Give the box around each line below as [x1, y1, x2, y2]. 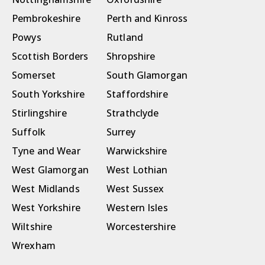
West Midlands [12, 182, 80, 196]
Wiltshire [12, 220, 53, 234]
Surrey [106, 125, 135, 139]
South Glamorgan [106, 69, 188, 82]
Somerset [12, 69, 56, 82]
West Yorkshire [12, 201, 80, 215]
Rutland [106, 31, 143, 44]
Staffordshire [106, 88, 168, 101]
